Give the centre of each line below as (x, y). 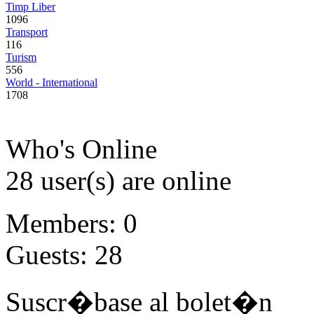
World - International (52, 82)
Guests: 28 (64, 255)
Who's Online (81, 149)
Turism (21, 57)
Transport (27, 32)
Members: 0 (71, 223)
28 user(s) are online (118, 180)
